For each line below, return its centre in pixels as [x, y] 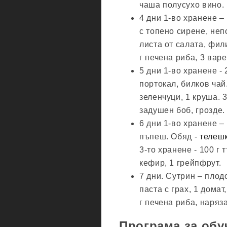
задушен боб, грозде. [182, 110]
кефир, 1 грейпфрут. [180, 163]
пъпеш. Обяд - [169, 137]
